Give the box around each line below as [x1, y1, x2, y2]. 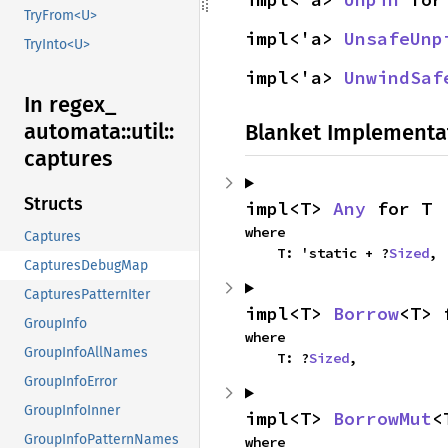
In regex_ [24, 91, 116, 119]
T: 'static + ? [277, 243, 389, 262]
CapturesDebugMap [24, 257, 148, 275]
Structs [24, 193, 83, 216]
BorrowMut [333, 406, 432, 430]
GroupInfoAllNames [24, 344, 148, 362]
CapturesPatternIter [24, 286, 150, 304]
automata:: [24, 118, 131, 146]
